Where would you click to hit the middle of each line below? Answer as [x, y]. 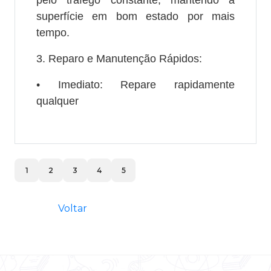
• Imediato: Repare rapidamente [135, 84]
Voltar [73, 208]
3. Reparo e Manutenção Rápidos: [119, 58]
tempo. [53, 32]
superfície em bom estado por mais [135, 16]
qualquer [57, 101]
